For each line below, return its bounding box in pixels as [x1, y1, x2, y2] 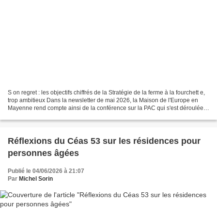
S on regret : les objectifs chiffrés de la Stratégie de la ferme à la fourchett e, [8, 89, 205, 96]
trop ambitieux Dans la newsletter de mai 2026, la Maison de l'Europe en [8, 96, 198, 104]
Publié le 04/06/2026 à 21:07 [8, 167, 84, 174]
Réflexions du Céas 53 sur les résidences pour [8, 136, 201, 146]
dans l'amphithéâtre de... [8, 112, 72, 119]
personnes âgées [8, 148, 79, 158]
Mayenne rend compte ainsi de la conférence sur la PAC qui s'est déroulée [8, 104, 203, 111]
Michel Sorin [19, 175, 53, 182]
